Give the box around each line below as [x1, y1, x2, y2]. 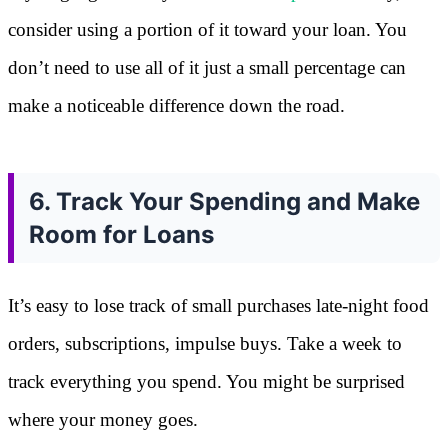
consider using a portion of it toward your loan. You [8, 18, 407, 40]
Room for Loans [29, 219, 214, 249]
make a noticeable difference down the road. [8, 94, 345, 116]
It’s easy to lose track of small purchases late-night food [8, 294, 429, 316]
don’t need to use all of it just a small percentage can [8, 56, 406, 78]
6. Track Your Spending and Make [29, 186, 420, 216]
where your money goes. [8, 408, 198, 430]
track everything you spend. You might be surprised [8, 370, 405, 392]
